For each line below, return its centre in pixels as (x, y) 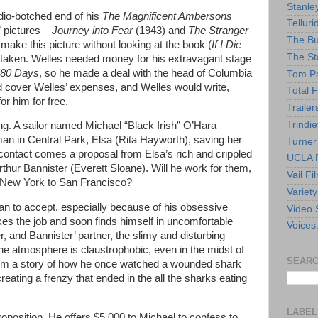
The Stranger (218, 30)
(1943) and (162, 30)
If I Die (226, 44)
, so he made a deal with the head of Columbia (146, 73)
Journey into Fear (94, 30)
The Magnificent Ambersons (167, 16)
